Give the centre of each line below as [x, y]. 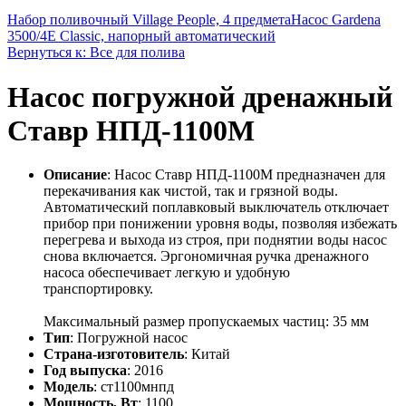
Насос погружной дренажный [200, 97]
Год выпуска [85, 371]
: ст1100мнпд [134, 387]
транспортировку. [98, 289]
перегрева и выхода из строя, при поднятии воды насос [215, 240]
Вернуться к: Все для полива [96, 53]
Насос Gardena [336, 20]
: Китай [207, 354]
